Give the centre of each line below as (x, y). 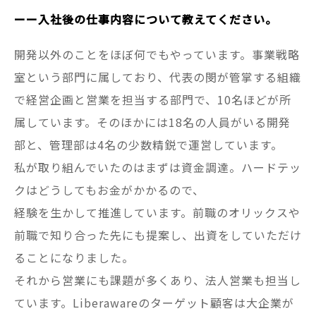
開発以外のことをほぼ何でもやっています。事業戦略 (157, 55)
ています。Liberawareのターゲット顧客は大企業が (154, 303)
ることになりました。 (74, 258)
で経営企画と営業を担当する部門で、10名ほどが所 (153, 100)
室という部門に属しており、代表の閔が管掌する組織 (158, 77)
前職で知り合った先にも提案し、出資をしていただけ (158, 235)
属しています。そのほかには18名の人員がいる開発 (152, 122)
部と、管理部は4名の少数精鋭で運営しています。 (148, 145)
